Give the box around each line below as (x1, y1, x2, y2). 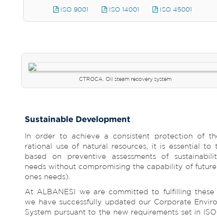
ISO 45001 (158, 6, 192, 13)
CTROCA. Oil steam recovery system (79, 76, 172, 82)
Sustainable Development (25, 114, 130, 124)
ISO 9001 (59, 6, 89, 13)
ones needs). (25, 172, 70, 181)
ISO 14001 (107, 6, 139, 13)
